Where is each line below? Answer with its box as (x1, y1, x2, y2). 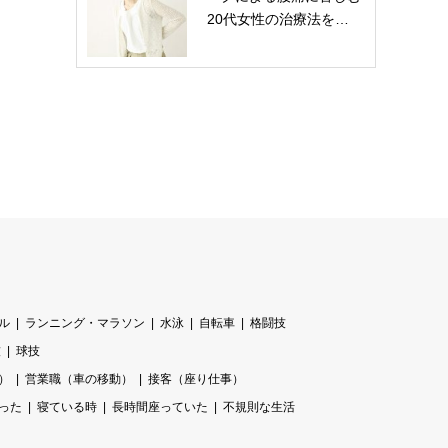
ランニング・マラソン (25, 316, 145, 330)
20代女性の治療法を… (207, 11, 349, 27)
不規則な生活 (223, 400, 295, 414)
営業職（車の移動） (25, 372, 133, 386)
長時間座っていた (112, 400, 208, 414)
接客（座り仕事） (148, 372, 244, 386)
